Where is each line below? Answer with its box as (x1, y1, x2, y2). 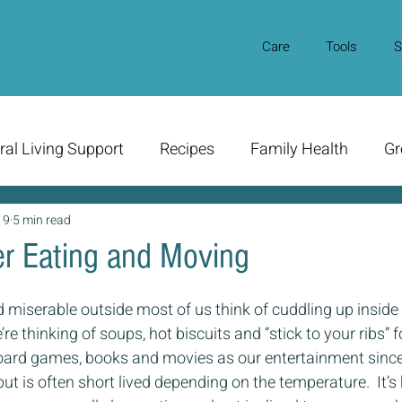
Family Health (250, 137, 348, 162)
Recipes (160, 137, 214, 162)
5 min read (13, 210, 71, 230)
